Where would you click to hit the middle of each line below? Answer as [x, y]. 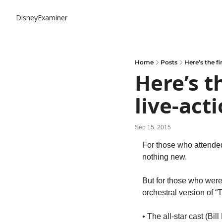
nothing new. [165, 157]
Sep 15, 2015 [153, 127]
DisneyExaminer [42, 18]
